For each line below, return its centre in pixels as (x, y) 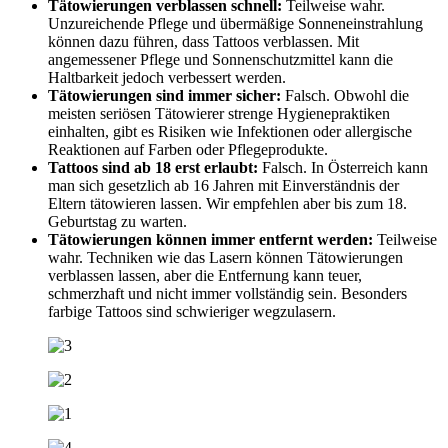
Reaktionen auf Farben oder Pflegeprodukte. (188, 149)
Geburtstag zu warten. (117, 221)
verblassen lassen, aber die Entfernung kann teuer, (205, 275)
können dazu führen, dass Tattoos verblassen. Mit (203, 41)
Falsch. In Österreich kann (343, 167)
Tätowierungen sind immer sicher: (164, 95)
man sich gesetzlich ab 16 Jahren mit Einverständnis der (223, 185)
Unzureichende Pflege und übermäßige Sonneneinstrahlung (235, 23)
